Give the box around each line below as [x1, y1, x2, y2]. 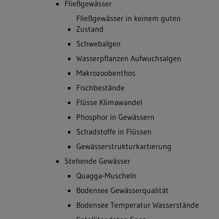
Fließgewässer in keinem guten [76, 13, 181, 23]
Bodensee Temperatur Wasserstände [76, 200, 199, 210]
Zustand [76, 24, 104, 34]
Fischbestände [76, 83, 125, 92]
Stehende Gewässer [65, 156, 131, 166]
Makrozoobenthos [76, 68, 135, 78]
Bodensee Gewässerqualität [76, 185, 169, 195]
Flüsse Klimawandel [76, 97, 142, 107]
